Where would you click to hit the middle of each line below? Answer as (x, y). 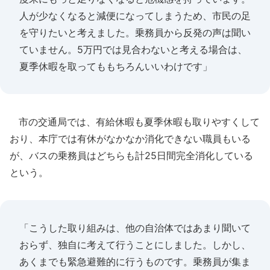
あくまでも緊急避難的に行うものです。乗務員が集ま (135, 262)
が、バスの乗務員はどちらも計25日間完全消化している (131, 155)
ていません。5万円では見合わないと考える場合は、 (133, 49)
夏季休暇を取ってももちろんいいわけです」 (116, 66)
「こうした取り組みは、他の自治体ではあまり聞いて (135, 228)
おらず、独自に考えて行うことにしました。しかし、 (135, 245)
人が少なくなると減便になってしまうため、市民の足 (135, 16)
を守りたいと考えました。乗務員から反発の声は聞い (135, 33)
